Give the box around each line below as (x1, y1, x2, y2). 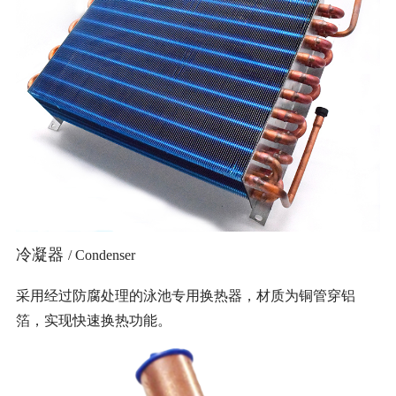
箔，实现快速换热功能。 (15, 313, 171, 329)
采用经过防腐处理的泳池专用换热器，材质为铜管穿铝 (15, 288, 355, 304)
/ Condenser (67, 248, 135, 264)
